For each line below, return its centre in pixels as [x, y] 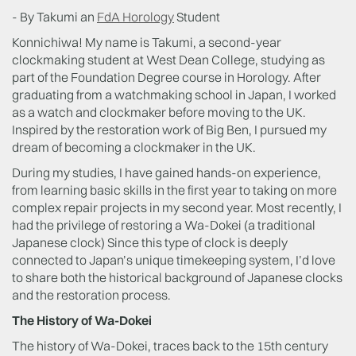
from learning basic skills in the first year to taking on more [174, 190]
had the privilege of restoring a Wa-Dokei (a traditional [164, 225]
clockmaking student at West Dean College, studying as [168, 60]
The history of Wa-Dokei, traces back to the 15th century [170, 346]
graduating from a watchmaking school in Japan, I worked [174, 95]
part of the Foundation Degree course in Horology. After [166, 77]
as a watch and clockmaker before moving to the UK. [159, 112]
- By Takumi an [54, 17]
